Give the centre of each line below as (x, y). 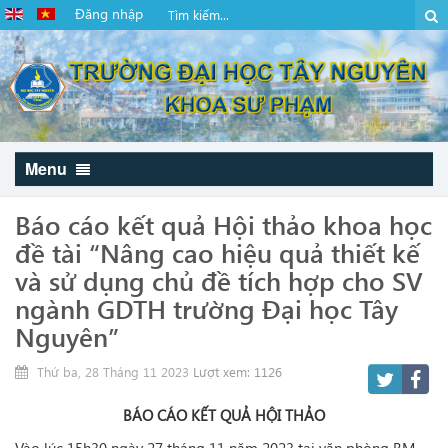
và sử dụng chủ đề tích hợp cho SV (219, 280)
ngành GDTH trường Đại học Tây (206, 308)
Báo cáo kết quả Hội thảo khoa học (223, 224)
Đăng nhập (109, 13)
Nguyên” (67, 336)
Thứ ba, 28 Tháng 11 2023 (111, 371)
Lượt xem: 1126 (237, 371)
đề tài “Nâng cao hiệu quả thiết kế (217, 252)
